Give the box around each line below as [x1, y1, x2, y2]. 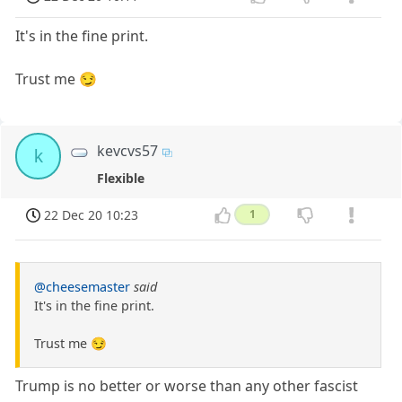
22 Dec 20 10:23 [44, 205, 139, 223]
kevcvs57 [97, 141, 159, 162]
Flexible [97, 169, 145, 187]
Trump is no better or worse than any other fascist [15, 375, 359, 396]
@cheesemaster [34, 277, 130, 295]
